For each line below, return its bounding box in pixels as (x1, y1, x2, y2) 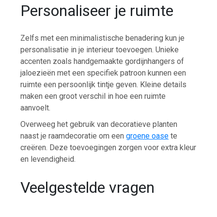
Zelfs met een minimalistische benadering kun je (20, 33, 185, 43)
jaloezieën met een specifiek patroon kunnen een (20, 68, 186, 78)
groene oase (126, 131, 169, 141)
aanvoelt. (20, 103, 51, 113)
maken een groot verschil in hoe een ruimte (20, 92, 166, 101)
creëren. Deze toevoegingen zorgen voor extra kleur (20, 143, 197, 153)
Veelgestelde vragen (20, 178, 155, 197)
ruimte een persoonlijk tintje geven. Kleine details (20, 80, 187, 90)
